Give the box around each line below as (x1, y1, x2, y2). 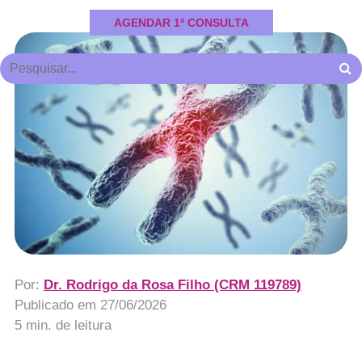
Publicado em (14, 297, 100, 313)
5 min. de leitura (14, 317, 112, 333)
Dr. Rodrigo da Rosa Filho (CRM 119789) (43, 276, 301, 293)
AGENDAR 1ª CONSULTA (113, 16, 249, 29)
